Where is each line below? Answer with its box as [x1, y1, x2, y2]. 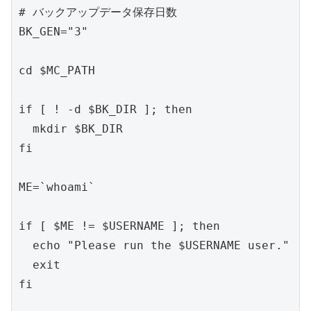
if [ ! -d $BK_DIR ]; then [19, 103, 192, 117]
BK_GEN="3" [19, 25, 88, 39]
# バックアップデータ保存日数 [19, 6, 177, 19]
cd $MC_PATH [19, 64, 95, 78]
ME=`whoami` [19, 180, 95, 194]
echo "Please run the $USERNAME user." [19, 239, 289, 253]
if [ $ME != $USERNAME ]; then [19, 219, 220, 233]
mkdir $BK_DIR [19, 122, 123, 136]
